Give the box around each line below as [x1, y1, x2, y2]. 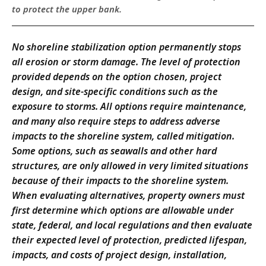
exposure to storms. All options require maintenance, [12, 100, 246, 113]
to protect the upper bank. [12, 2, 122, 15]
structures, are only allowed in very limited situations [12, 159, 248, 173]
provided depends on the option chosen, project [12, 70, 221, 84]
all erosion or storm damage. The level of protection [12, 55, 240, 69]
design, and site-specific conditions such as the [12, 85, 218, 99]
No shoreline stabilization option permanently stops [12, 40, 241, 54]
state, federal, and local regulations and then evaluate [12, 218, 252, 232]
